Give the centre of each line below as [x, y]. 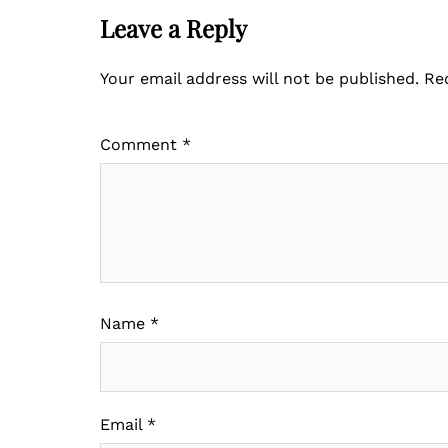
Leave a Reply [173, 28]
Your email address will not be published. [259, 78]
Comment [141, 144]
